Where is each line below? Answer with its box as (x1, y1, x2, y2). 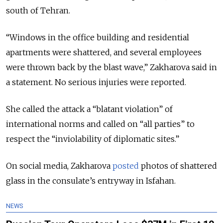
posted (112, 161, 139, 171)
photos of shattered (139, 161, 217, 171)
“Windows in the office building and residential (6, 32, 189, 43)
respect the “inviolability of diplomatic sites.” (6, 134, 181, 144)
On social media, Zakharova (6, 161, 112, 171)
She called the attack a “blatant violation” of (6, 104, 173, 114)
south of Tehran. (6, 5, 70, 16)
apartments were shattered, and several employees (6, 47, 202, 58)
